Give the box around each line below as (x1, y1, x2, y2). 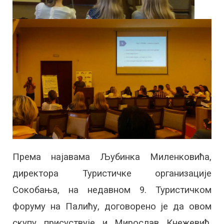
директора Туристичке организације (12, 168, 211, 179)
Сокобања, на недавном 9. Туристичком (12, 184, 211, 196)
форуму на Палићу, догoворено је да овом (12, 201, 211, 212)
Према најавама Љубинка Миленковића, (12, 151, 211, 163)
